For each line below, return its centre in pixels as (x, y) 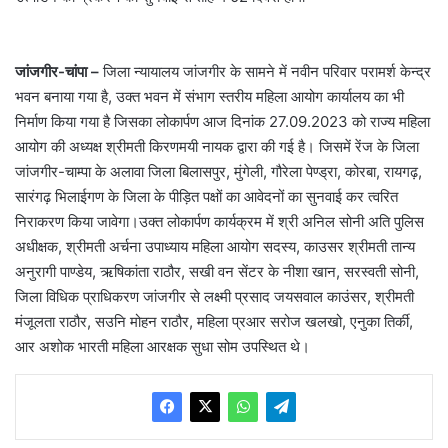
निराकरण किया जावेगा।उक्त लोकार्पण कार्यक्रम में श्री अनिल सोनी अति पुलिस (219, 221)
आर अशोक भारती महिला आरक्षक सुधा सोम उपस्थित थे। (162, 346)
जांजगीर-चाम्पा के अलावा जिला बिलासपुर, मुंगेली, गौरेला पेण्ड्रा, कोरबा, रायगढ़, (218, 171)
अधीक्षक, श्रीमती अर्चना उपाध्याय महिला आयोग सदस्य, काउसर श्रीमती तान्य (215, 246)
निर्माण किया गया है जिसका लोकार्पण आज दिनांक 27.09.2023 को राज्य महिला (222, 121)
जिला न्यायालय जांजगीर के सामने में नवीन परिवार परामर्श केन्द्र (265, 71)
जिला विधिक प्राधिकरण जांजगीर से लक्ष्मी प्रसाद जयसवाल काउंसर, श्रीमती (214, 296)
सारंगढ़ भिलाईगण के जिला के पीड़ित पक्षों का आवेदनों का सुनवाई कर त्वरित (206, 196)
